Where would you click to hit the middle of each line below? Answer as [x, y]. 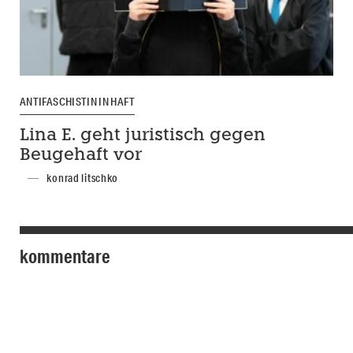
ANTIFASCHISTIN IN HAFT [77, 102]
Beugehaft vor [81, 156]
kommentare [65, 256]
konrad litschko [83, 178]
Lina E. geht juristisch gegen [143, 136]
